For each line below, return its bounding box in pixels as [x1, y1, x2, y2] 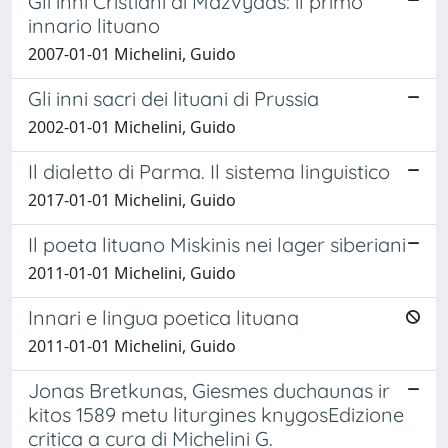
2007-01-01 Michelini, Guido [28, 42, 236, 65]
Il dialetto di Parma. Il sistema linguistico [28, 158, 390, 184]
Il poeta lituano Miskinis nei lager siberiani [28, 231, 406, 257]
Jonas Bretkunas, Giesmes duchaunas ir [28, 377, 390, 403]
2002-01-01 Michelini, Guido [28, 115, 236, 138]
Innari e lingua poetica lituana [28, 304, 299, 330]
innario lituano [28, 12, 160, 38]
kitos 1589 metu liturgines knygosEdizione [28, 401, 404, 427]
